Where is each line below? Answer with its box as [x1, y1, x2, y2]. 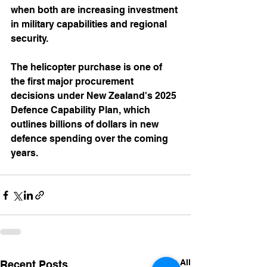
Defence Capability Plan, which [11, 104, 153, 116]
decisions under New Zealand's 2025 [11, 90, 179, 102]
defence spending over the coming [11, 133, 170, 145]
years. [11, 147, 38, 159]
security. [11, 33, 48, 45]
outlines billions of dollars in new [11, 119, 161, 131]
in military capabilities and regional [11, 18, 169, 30]
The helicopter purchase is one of [11, 61, 164, 73]
